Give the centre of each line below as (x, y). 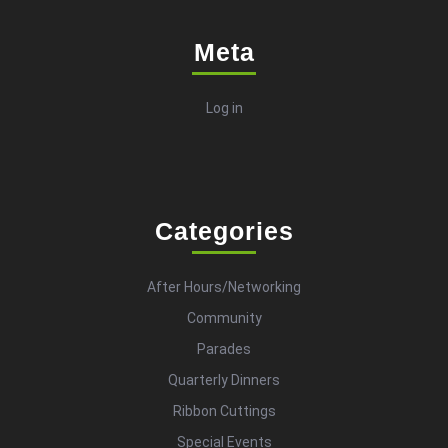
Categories (224, 230)
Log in (224, 107)
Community (224, 317)
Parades (224, 348)
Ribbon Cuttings (224, 410)
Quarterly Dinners (224, 379)
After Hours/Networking (224, 286)
